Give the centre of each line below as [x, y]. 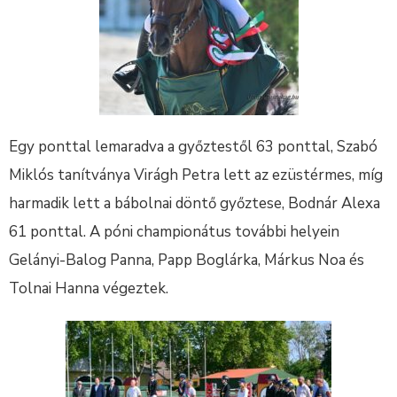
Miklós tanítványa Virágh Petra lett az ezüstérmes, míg [196, 175]
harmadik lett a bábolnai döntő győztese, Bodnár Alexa [195, 203]
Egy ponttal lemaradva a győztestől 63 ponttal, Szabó [193, 147]
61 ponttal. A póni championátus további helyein [174, 232]
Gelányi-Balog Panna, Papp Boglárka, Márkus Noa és [187, 260]
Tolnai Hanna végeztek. [89, 288]
